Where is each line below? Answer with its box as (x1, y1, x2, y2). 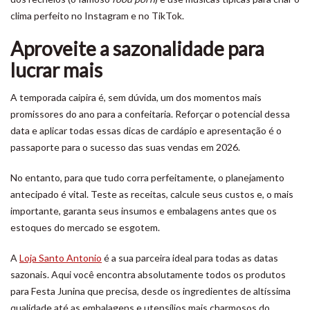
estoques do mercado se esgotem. (10, 221, 160, 233)
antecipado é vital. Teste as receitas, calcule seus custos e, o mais (10, 188, 293, 200)
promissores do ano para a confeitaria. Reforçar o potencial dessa (10, 108, 290, 120)
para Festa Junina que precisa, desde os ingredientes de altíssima (10, 285, 291, 297)
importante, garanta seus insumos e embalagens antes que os (10, 205, 277, 217)
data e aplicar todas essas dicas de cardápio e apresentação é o (10, 125, 282, 136)
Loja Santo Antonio (19, 252, 102, 264)
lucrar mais (10, 58, 102, 82)
